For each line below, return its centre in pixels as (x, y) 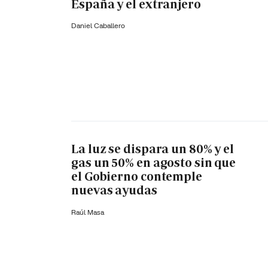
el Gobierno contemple (137, 176)
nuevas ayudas (114, 190)
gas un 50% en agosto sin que (154, 162)
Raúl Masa (88, 212)
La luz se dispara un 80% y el (153, 149)
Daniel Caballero (98, 26)
